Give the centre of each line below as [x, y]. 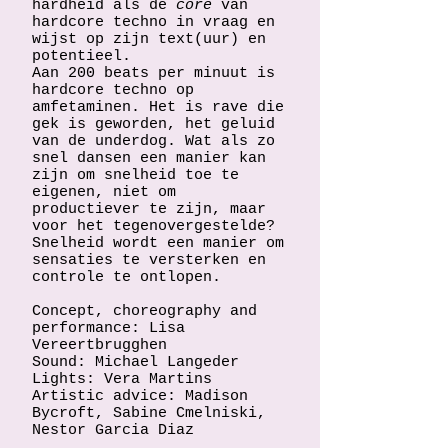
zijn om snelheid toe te [135, 175]
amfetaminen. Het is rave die [158, 107]
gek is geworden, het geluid [153, 124]
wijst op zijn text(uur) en [149, 39]
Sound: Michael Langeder [135, 362]
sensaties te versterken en [149, 260]
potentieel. [81, 56]
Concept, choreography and [144, 311]
